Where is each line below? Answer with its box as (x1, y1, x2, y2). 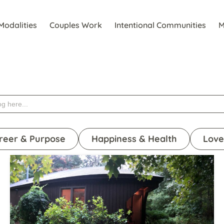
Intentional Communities (114, 20, 206, 30)
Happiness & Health (91, 133, 177, 144)
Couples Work (49, 20, 102, 30)
